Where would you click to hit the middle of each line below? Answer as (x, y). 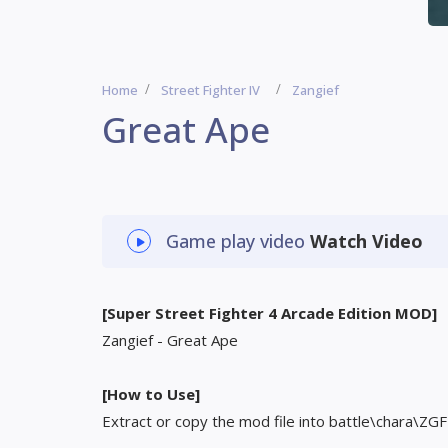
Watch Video (366, 241)
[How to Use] (151, 394)
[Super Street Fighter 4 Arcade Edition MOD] (269, 313)
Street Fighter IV (210, 90)
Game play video (238, 241)
